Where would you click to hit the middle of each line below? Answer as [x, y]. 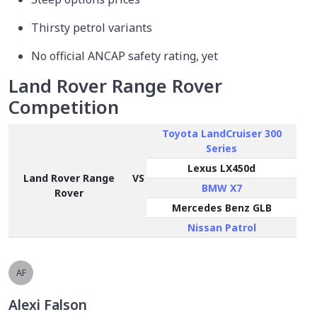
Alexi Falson [48, 304]
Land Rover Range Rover [115, 86]
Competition [64, 107]
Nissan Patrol [221, 227]
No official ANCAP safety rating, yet [125, 56]
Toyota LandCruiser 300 [221, 133]
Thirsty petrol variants [92, 27]
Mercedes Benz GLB [221, 207]
